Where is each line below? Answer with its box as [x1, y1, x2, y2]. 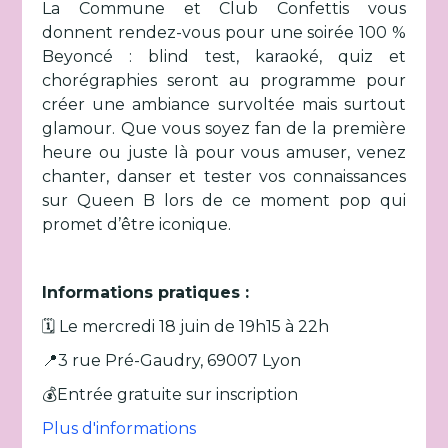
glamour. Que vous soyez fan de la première [42, 119, 406, 138]
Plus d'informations [42, 419, 197, 438]
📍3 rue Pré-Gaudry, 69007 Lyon [42, 351, 302, 370]
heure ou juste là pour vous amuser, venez [42, 143, 406, 162]
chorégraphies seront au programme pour [42, 71, 406, 90]
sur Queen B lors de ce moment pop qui [42, 191, 406, 210]
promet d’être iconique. [42, 215, 236, 234]
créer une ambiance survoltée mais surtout [42, 95, 406, 114]
